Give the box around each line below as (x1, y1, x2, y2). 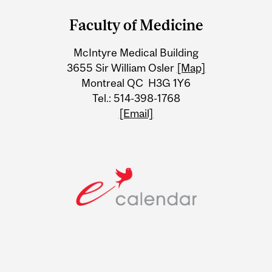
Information (10, 52, 118, 75)
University (10, 28, 103, 51)
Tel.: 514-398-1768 (92, 91, 180, 104)
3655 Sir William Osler (66, 61, 177, 74)
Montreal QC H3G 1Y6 (81, 76, 191, 89)
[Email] (118, 106, 154, 120)
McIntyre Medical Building (73, 46, 199, 59)
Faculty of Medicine (69, 16, 203, 33)
